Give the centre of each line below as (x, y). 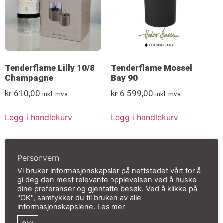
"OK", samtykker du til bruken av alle (79, 198)
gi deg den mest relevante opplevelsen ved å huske (107, 180)
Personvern (38, 158)
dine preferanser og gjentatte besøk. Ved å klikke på (107, 189)
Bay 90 (124, 78)
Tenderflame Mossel (151, 68)
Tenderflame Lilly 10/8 (50, 68)
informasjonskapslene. (57, 207)
